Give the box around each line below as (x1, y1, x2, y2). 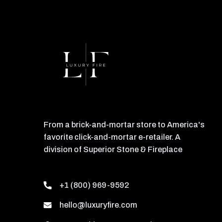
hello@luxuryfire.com (59, 200, 137, 209)
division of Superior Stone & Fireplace (44, 145, 182, 154)
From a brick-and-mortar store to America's (44, 120, 205, 129)
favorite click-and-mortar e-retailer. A (44, 132, 180, 141)
